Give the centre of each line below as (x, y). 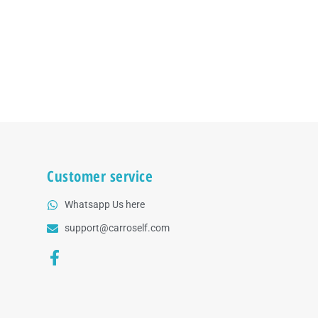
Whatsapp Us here (105, 205)
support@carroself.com (117, 228)
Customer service (100, 176)
